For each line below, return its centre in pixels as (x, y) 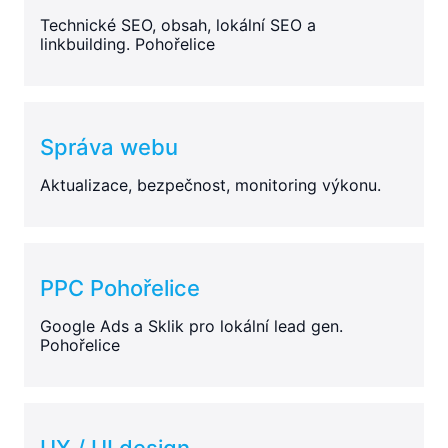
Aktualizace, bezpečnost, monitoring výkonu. (210, 184)
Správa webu (109, 146)
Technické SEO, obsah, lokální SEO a (178, 24)
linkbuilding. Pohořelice (127, 43)
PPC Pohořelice (120, 287)
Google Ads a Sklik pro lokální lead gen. (191, 325)
